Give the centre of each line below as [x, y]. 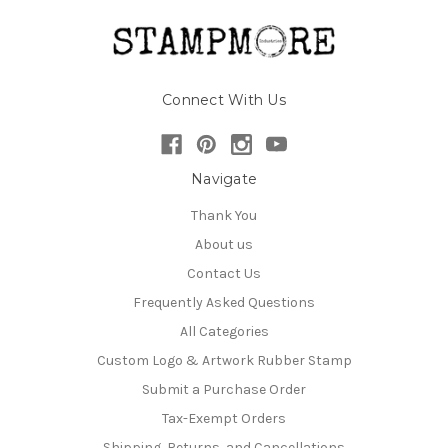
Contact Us [224, 273]
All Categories [224, 331]
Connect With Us [224, 99]
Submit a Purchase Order [224, 389]
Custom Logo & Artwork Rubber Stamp [224, 360]
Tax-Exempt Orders [224, 418]
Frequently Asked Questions [224, 302]
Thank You [224, 215]
